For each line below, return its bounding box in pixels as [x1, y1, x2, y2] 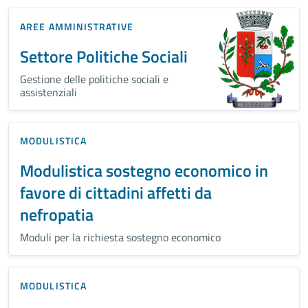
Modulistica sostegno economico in [20, 157, 268, 183]
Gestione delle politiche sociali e [20, 70, 168, 87]
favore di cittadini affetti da [20, 179, 212, 205]
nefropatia [20, 201, 93, 227]
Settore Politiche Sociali [20, 43, 188, 69]
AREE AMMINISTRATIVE [20, 19, 133, 34]
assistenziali [20, 83, 77, 100]
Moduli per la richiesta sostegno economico [20, 228, 221, 245]
